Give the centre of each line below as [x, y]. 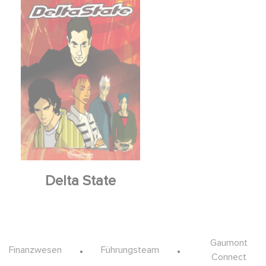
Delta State [80, 181]
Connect [229, 257]
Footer [26, 241]
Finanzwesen [35, 250]
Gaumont [229, 243]
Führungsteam [130, 250]
